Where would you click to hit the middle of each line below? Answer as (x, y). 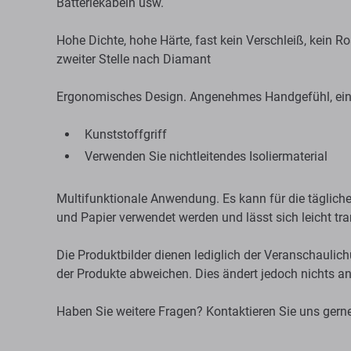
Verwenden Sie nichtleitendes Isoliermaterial (206, 156)
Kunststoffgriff (126, 134)
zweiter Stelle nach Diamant (134, 59)
